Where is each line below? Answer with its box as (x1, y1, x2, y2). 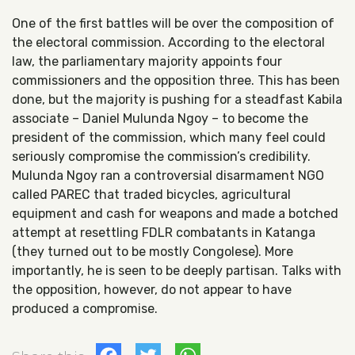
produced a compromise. (12, 301, 158, 316)
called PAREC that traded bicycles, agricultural (12, 187, 291, 202)
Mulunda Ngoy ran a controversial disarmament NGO (12, 168, 324, 183)
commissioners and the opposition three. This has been (12, 73, 340, 88)
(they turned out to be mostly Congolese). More (12, 244, 293, 259)
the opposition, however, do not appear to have (12, 282, 292, 297)
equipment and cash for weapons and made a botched (12, 206, 338, 221)
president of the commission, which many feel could (12, 130, 326, 145)
